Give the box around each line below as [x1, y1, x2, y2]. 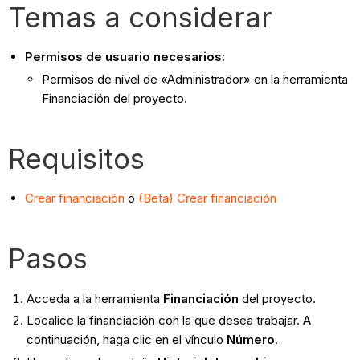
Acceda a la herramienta [26, 290, 163, 306]
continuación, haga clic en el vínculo [26, 332, 227, 348]
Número [226, 332, 275, 348]
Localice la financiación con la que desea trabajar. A [26, 313, 311, 329]
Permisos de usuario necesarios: [25, 48, 226, 64]
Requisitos [8, 141, 145, 175]
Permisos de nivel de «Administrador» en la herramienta [42, 71, 349, 87]
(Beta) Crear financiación [138, 190, 277, 206]
